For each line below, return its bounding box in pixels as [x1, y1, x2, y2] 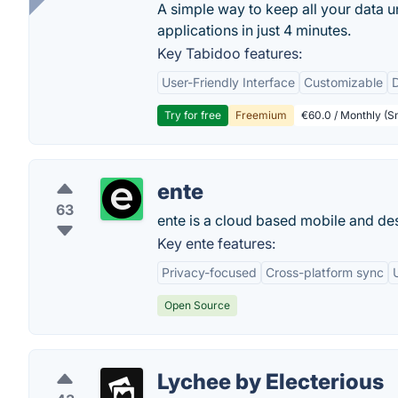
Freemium [235, 108, 287, 122]
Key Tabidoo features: [157, 44, 302, 62]
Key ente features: [157, 235, 275, 252]
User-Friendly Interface [162, 75, 295, 90]
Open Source [164, 298, 230, 312]
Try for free [164, 108, 221, 122]
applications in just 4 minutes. [157, 21, 351, 39]
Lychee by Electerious [157, 369, 384, 394]
